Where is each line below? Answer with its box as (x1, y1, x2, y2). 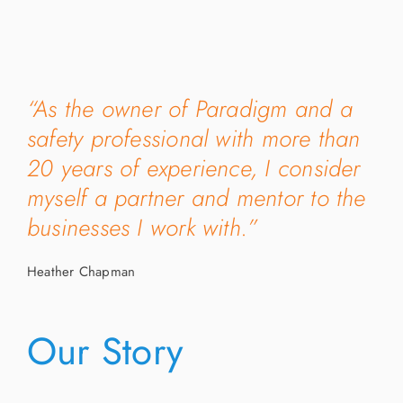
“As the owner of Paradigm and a (26, 92, 353, 127)
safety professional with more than (26, 121, 361, 157)
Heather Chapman (26, 262, 136, 282)
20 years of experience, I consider (26, 151, 361, 186)
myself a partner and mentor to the (26, 181, 366, 216)
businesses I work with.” (26, 210, 258, 246)
